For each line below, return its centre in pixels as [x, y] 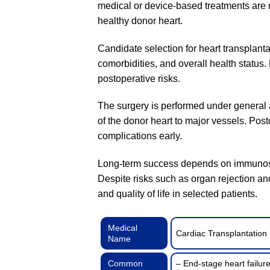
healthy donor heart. [140, 20]
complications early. [140, 136]
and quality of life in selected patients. [177, 194]
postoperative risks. [139, 78]
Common [125, 263]
